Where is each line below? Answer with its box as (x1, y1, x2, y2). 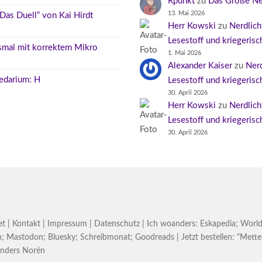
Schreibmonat (80, 233, 130, 242)
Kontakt (12, 219, 40, 228)
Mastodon (6, 233, 43, 242)
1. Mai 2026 (168, 49, 202, 56)
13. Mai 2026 (168, 9, 205, 16)
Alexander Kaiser (168, 61, 233, 70)
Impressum (47, 219, 87, 228)
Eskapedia (200, 219, 236, 228)
